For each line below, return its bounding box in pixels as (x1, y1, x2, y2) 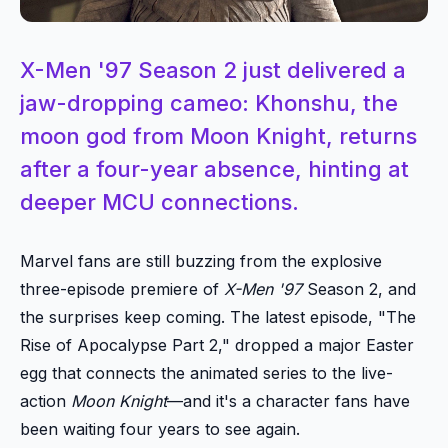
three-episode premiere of (20, 278, 224, 299)
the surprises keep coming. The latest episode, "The (20, 306, 416, 327)
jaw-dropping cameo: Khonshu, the (20, 89, 398, 116)
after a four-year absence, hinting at (20, 155, 409, 182)
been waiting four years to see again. (20, 418, 300, 439)
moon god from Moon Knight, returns (20, 122, 417, 149)
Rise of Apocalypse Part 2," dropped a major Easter (20, 334, 414, 355)
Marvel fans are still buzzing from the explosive (20, 250, 382, 271)
